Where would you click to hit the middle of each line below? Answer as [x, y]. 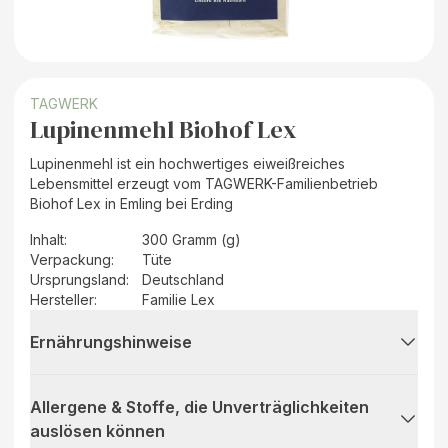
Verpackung [70, 259]
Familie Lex [178, 299]
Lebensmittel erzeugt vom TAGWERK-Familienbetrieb [204, 183]
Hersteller [62, 299]
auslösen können [97, 430]
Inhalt [47, 239]
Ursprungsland [78, 279]
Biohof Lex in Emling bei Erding [131, 203]
